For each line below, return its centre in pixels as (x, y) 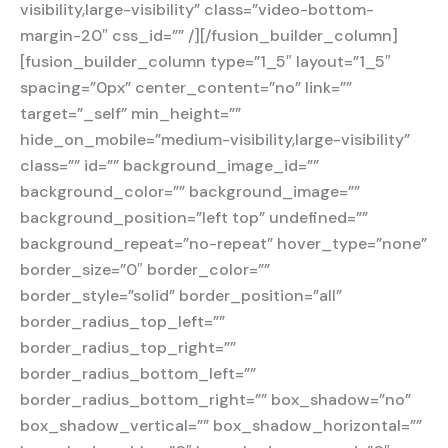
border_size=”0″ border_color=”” (145, 270)
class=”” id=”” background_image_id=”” (169, 166)
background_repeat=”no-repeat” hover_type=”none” (223, 244)
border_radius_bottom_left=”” (138, 374)
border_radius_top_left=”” (122, 322)
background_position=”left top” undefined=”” (194, 218)
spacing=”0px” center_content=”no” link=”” (186, 88)
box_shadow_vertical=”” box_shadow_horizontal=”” (221, 426)
